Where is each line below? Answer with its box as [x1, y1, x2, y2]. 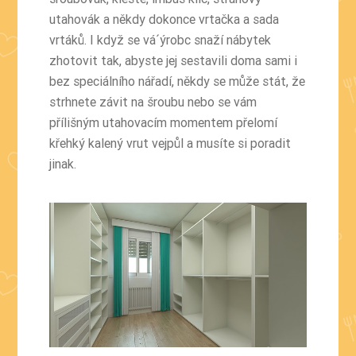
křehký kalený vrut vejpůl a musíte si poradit [49, 134, 292, 151]
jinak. [49, 155, 77, 172]
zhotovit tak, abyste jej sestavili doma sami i [49, 52, 298, 68]
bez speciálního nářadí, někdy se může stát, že [49, 72, 306, 89]
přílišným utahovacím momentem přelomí [49, 114, 278, 130]
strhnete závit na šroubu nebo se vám [49, 93, 257, 110]
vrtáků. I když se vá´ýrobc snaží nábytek [49, 31, 272, 48]
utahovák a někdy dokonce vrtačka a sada [49, 10, 280, 27]
